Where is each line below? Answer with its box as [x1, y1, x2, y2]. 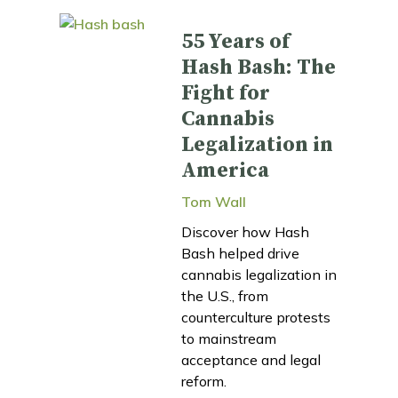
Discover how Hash [181, 222, 309, 241]
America [181, 156, 269, 184]
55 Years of [181, 28, 290, 55]
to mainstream [181, 329, 276, 347]
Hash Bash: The [181, 53, 336, 81]
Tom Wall [181, 192, 246, 211]
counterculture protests [181, 307, 330, 326]
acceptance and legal [181, 350, 321, 369]
